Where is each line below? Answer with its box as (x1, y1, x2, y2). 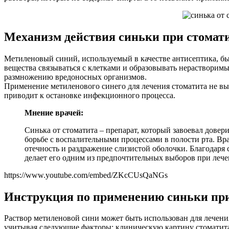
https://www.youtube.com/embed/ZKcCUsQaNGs (4, 170, 168, 179)
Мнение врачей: (25, 108, 83, 117)
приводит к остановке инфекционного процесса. (4, 90, 175, 100)
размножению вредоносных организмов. (4, 72, 147, 81)
